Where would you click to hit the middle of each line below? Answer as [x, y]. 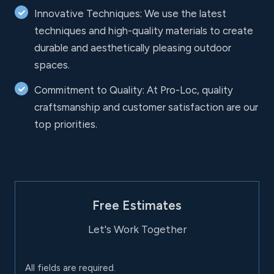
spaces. [52, 65]
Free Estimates [137, 206]
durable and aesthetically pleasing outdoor [133, 47]
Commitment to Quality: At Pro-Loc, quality [134, 90]
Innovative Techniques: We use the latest [130, 13]
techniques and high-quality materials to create [144, 30]
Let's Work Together [137, 229]
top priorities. [66, 124]
